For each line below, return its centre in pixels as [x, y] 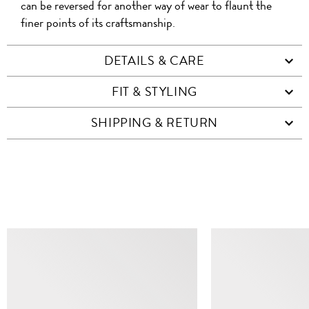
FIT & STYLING [154, 92]
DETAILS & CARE [154, 61]
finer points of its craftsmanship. [98, 23]
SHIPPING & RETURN [154, 123]
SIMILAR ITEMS [154, 194]
